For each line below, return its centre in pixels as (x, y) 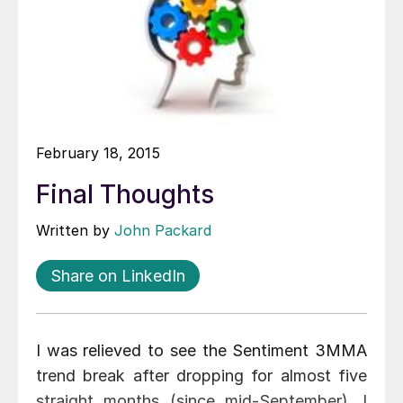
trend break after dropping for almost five (201, 375)
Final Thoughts (125, 194)
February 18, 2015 (98, 152)
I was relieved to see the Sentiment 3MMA (201, 350)
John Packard (163, 230)
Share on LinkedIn (118, 275)
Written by (75, 230)
